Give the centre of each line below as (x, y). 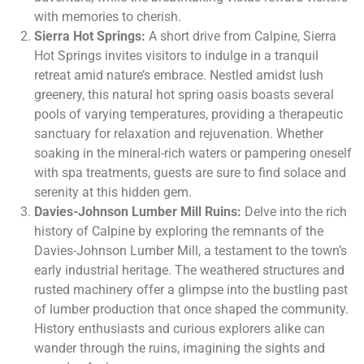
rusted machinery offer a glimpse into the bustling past (191, 290)
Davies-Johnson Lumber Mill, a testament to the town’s (191, 251)
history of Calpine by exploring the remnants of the (179, 232)
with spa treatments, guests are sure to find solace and (190, 173)
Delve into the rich (294, 212)
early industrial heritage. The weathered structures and (189, 271)
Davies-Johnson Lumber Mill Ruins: (138, 212)
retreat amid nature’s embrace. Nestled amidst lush (179, 76)
